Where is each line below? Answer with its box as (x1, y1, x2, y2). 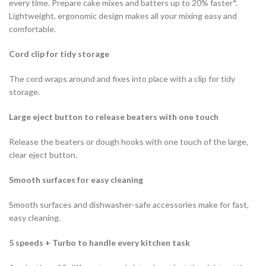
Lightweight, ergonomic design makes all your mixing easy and (9, 10, 237, 21)
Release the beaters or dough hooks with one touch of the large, (9, 136, 248, 147)
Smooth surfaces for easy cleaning (9, 174, 143, 185)
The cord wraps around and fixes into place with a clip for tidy (9, 73, 235, 84)
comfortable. (9, 23, 56, 34)
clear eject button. (9, 149, 77, 160)
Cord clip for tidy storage (9, 48, 109, 59)
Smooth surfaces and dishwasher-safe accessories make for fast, (9, 199, 249, 210)
